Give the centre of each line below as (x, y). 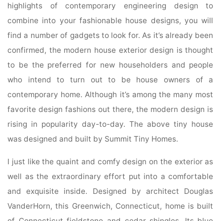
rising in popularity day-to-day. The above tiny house (110, 124)
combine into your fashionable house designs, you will (110, 21)
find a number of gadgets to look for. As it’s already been (110, 36)
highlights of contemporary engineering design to (110, 6)
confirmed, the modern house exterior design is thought (110, 50)
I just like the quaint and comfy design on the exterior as (110, 161)
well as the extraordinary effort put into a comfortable (110, 176)
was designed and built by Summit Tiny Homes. (93, 139)
